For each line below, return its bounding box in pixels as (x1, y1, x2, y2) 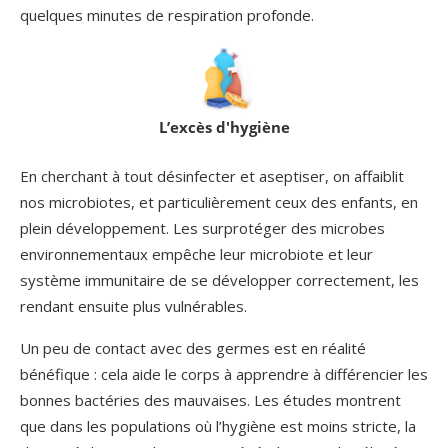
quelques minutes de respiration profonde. (20, 4, 314, 25)
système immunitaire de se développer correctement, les (20, 269, 419, 290)
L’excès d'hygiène (158, 116, 290, 137)
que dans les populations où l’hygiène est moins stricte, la (20, 415, 416, 436)
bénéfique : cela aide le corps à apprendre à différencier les (20, 363, 428, 384)
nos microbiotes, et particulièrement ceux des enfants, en (20, 191, 418, 212)
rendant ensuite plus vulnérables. (20, 295, 247, 316)
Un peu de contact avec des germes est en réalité (20, 337, 366, 358)
